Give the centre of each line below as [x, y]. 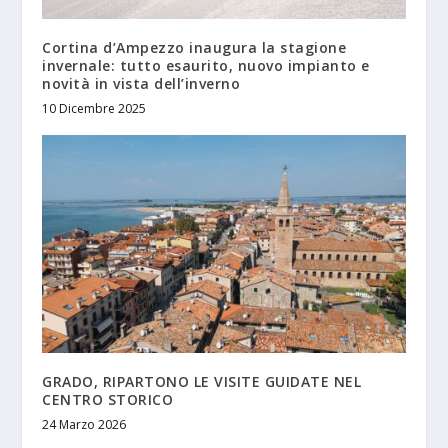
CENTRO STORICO [108, 400]
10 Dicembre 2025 [94, 109]
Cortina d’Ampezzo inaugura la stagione [194, 48]
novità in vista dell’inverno [141, 84]
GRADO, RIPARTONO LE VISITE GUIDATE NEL [202, 382]
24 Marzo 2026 [84, 425]
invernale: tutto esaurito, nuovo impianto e [206, 66]
